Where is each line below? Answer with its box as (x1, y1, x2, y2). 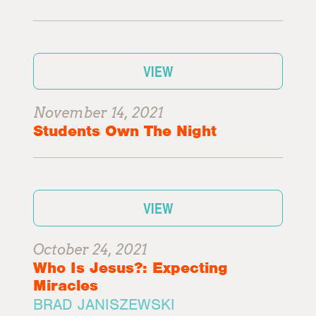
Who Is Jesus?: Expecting (33, 258, 229, 277)
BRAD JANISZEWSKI (33, 295, 176, 314)
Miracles (33, 276, 99, 295)
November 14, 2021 (33, 104, 164, 121)
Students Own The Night (33, 121, 217, 140)
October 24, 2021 (33, 241, 147, 258)
